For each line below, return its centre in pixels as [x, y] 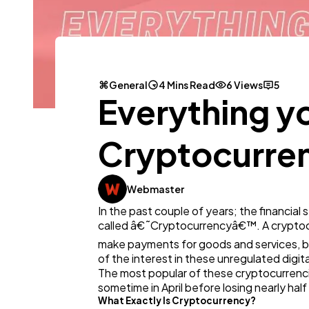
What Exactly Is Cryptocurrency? [177, 301]
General [128, 85]
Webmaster [156, 189]
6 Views [245, 85]
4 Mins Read [187, 85]
